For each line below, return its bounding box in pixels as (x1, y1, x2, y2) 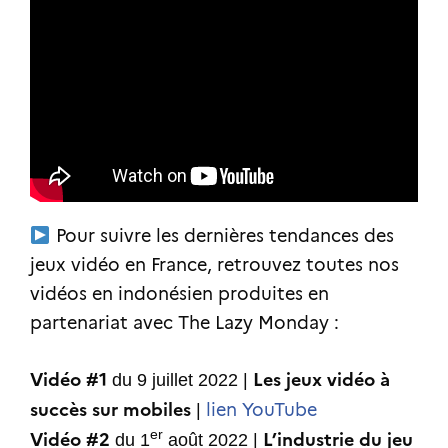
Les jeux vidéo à (253, 366, 390, 394)
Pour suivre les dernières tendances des (50, 225, 394, 248)
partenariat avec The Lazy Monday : (30, 312, 339, 335)
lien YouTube (206, 399, 317, 422)
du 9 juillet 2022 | (107, 370, 253, 391)
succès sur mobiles (30, 396, 191, 424)
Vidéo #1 (30, 366, 107, 394)
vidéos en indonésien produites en (30, 283, 329, 306)
